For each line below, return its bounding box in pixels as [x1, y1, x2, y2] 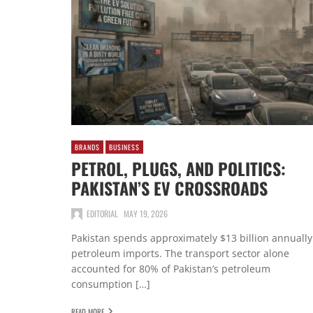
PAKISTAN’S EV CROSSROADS [71, 175, 268, 201]
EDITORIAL [87, 207, 118, 219]
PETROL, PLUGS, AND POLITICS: [71, 156, 286, 182]
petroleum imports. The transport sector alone [71, 246, 289, 260]
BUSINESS [109, 141, 140, 152]
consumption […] [71, 277, 150, 291]
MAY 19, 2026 [124, 207, 168, 219]
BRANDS [75, 141, 100, 152]
